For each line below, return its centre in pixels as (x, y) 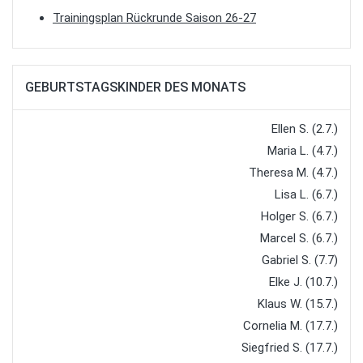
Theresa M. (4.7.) (293, 173)
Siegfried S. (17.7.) (290, 348)
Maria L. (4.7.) (303, 151)
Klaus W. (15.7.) (298, 304)
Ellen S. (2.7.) (305, 129)
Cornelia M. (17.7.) (290, 326)
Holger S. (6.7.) (299, 217)
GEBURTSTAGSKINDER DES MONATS (135, 88)
